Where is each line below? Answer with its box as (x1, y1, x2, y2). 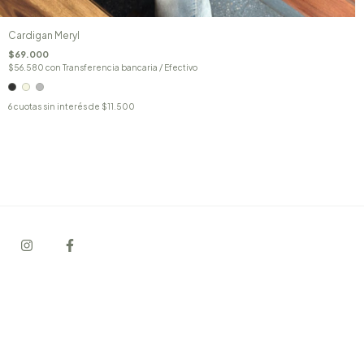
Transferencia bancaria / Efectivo (63, 62, 197, 72)
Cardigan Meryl (8, 28, 80, 41)
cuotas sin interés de (14, 101, 102, 111)
